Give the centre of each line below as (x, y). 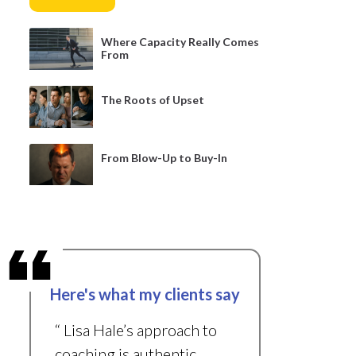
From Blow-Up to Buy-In (164, 157)
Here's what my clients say (145, 294)
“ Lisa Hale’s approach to (135, 330)
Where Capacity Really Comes (180, 42)
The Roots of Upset (152, 99)
